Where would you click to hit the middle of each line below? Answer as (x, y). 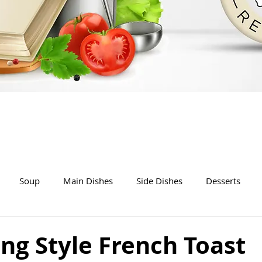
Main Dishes (88, 180)
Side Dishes (159, 180)
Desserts (223, 180)
